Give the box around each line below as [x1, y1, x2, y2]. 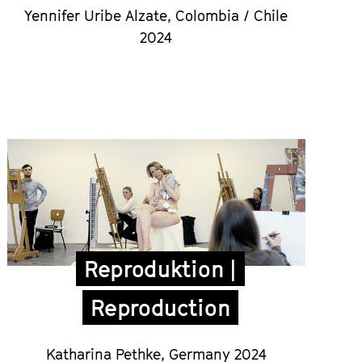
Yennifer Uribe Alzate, [24, 6, 176, 24]
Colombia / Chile [175, 6, 288, 24]
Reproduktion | [83, 255, 237, 283]
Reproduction [90, 294, 230, 322]
